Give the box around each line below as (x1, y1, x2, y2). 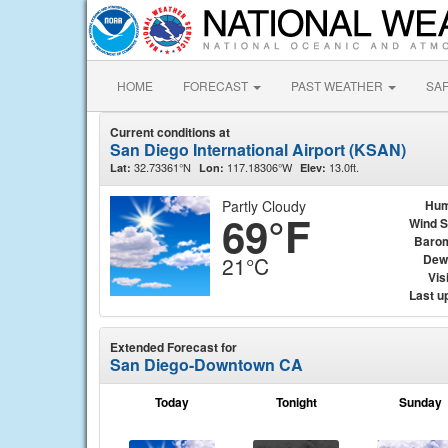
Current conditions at (110, 123, 230, 141)
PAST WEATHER (291, 77, 386, 94)
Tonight (275, 393, 317, 411)
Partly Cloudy (222, 196, 306, 216)
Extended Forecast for (110, 338, 237, 356)
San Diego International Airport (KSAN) (110, 138, 406, 161)
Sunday (398, 393, 442, 411)
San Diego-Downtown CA (110, 353, 303, 376)
